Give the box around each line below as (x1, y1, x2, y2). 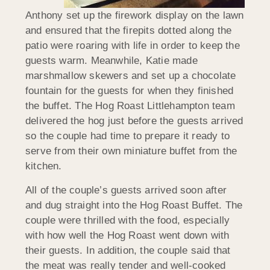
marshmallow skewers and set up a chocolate (25, 70, 236, 82)
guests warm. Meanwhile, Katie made (25, 55, 198, 67)
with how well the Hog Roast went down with (25, 229, 230, 241)
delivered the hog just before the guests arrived (25, 115, 243, 127)
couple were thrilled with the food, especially (25, 214, 230, 226)
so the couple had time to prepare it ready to (25, 130, 230, 142)
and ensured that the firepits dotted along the (25, 25, 232, 37)
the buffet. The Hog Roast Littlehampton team (25, 100, 235, 112)
